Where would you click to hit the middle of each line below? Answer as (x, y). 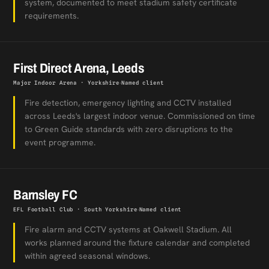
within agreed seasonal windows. (87, 256)
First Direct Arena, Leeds (79, 68)
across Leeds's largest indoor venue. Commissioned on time (140, 116)
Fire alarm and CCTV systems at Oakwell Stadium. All (128, 229)
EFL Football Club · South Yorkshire (75, 209)
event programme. (60, 142)
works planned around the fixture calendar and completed (137, 243)
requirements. (52, 16)
